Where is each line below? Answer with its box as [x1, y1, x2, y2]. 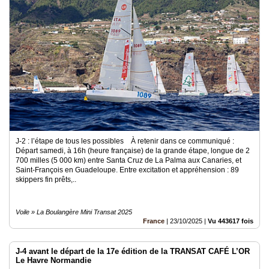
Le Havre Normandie [16, 255, 91, 265]
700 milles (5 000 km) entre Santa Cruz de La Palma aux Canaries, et [16, 156, 241, 165]
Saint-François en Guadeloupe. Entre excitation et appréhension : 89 [16, 165, 239, 174]
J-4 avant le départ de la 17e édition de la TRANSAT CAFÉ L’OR [16, 246, 250, 256]
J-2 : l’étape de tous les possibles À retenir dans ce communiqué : [16, 136, 236, 145]
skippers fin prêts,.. [16, 175, 76, 184]
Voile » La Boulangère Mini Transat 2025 [16, 208, 132, 216]
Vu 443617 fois [208, 217, 253, 225]
